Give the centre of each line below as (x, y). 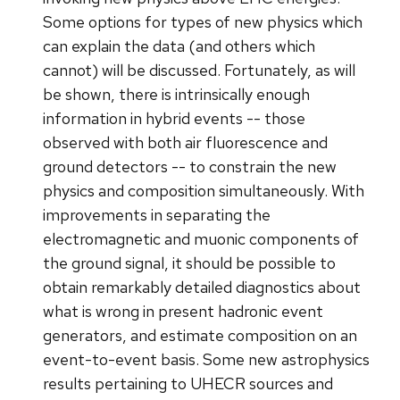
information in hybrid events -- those (174, 119)
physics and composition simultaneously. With (204, 191)
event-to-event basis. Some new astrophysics (206, 360)
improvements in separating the (157, 215)
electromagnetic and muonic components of (201, 239)
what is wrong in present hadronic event (183, 312)
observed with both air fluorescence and (185, 143)
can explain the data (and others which (179, 46)
